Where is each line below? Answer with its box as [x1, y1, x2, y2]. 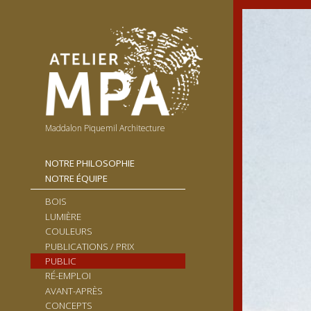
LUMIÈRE [44, 210, 81, 223]
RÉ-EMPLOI [44, 269, 91, 283]
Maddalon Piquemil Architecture [44, 122, 165, 135]
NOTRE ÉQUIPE [44, 172, 108, 185]
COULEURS [44, 225, 92, 238]
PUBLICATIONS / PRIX [44, 239, 134, 253]
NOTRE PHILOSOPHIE [44, 156, 135, 169]
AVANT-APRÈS [44, 284, 103, 297]
